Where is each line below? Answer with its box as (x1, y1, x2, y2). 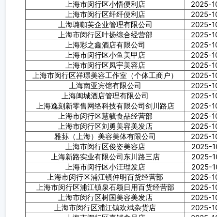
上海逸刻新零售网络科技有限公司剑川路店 (36, 101, 174, 110)
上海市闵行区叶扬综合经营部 (58, 30, 153, 39)
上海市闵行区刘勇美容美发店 (58, 122, 153, 131)
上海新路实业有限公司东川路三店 (50, 152, 160, 161)
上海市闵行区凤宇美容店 (65, 61, 145, 70)
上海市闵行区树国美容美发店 (58, 193, 153, 202)
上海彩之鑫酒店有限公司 (65, 40, 145, 49)
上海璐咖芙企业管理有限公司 (58, 20, 153, 29)
